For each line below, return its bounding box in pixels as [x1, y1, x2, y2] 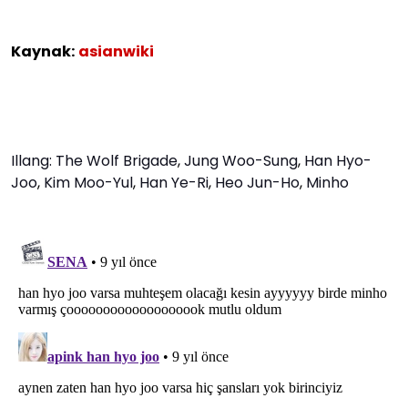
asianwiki [78, 40, 154, 62]
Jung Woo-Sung [184, 149, 298, 171]
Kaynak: [11, 40, 75, 62]
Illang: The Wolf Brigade [11, 149, 178, 171]
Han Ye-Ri [139, 171, 209, 193]
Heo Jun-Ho [215, 171, 300, 193]
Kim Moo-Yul [44, 171, 133, 193]
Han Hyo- [304, 149, 372, 171]
